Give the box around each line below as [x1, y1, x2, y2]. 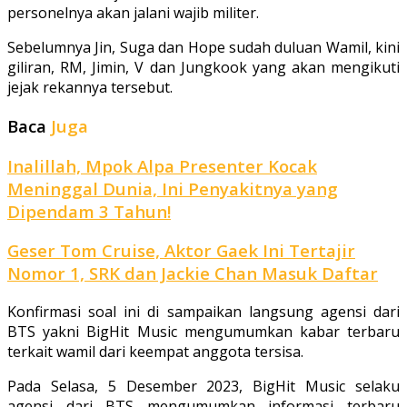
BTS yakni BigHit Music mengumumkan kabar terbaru [7, 322, 400, 342]
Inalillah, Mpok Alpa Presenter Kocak [7, 154, 317, 177]
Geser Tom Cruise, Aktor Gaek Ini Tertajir [7, 239, 355, 263]
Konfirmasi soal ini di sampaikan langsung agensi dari [7, 302, 400, 323]
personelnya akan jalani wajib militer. [7, 3, 259, 24]
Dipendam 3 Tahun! [7, 199, 171, 223]
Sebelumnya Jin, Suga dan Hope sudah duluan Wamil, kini [7, 37, 400, 58]
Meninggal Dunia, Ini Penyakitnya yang [7, 176, 338, 200]
